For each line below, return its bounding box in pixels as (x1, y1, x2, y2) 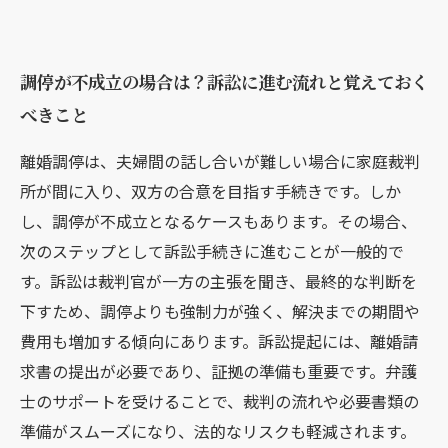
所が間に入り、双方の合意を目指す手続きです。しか (20, 179, 401, 203)
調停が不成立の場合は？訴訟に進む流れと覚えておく (20, 69, 428, 94)
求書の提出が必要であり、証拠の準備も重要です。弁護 (20, 359, 417, 383)
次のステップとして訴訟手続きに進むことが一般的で (20, 239, 404, 263)
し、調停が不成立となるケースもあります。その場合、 (20, 209, 417, 233)
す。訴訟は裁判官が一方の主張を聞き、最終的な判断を (20, 269, 417, 293)
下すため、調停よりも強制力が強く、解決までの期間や (20, 299, 420, 323)
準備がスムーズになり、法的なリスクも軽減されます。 (20, 419, 416, 443)
